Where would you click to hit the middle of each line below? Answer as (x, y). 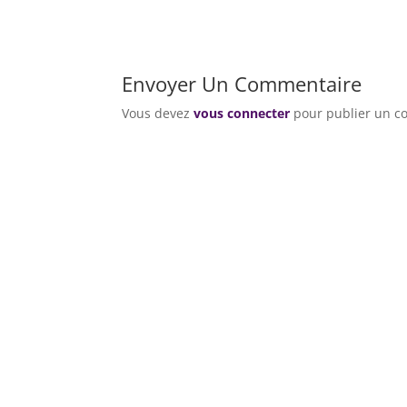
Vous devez (158, 113)
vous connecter (242, 113)
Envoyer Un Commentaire (242, 84)
